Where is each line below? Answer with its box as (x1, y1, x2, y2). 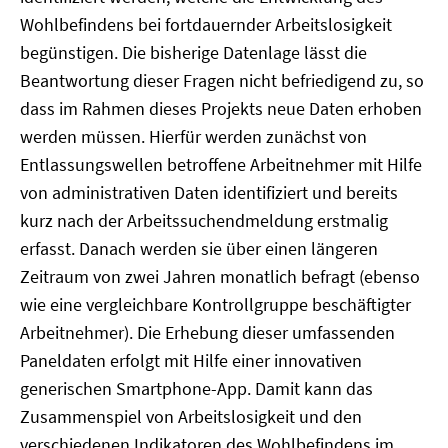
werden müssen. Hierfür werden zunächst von (20, 125, 367, 148)
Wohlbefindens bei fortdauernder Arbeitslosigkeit (20, 13, 392, 36)
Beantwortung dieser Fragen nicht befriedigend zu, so (20, 69, 424, 92)
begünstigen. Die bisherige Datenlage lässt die (20, 41, 367, 64)
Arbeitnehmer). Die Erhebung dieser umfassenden (20, 321, 395, 344)
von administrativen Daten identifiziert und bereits (20, 181, 398, 204)
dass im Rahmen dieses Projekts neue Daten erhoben (20, 97, 422, 120)
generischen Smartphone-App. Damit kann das (20, 377, 373, 400)
